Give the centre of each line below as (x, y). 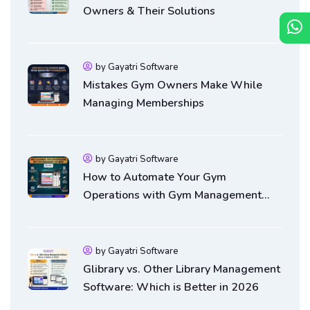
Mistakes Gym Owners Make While (173, 85)
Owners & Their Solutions (149, 11)
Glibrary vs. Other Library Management (182, 269)
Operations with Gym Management (172, 195)
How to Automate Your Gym (155, 177)
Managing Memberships (144, 103)
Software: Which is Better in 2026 (171, 287)
